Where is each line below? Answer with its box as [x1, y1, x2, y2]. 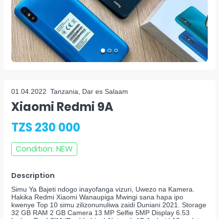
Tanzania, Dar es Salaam [50, 88, 128, 95]
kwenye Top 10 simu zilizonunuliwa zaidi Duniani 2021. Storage [11, 201, 206, 209]
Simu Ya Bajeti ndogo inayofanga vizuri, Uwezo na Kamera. [11, 185, 195, 193]
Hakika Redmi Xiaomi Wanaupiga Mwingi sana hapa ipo [11, 193, 183, 201]
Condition [16, 143, 52, 154]
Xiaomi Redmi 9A [11, 99, 113, 115]
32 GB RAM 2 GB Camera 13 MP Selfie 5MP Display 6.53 [11, 209, 190, 217]
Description [11, 171, 55, 180]
